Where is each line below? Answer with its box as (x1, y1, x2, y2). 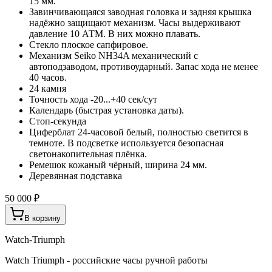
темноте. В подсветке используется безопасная (29, 137, 223, 148)
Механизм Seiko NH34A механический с (29, 50, 198, 61)
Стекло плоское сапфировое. (29, 39, 148, 50)
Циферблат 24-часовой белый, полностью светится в (29, 126, 248, 137)
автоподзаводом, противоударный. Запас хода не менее (29, 61, 258, 72)
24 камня (29, 83, 66, 93)
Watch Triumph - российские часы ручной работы (5, 254, 208, 265)
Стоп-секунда (29, 115, 86, 126)
